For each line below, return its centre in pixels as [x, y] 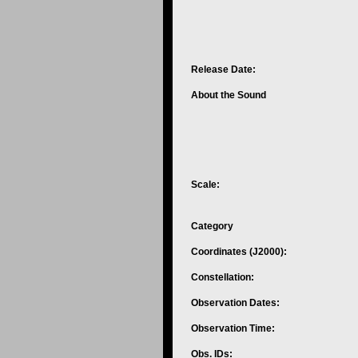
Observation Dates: [237, 302]
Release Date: [225, 69]
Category [213, 226]
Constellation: [224, 277]
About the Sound [230, 95]
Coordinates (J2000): [241, 251]
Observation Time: [234, 328]
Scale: [207, 184]
